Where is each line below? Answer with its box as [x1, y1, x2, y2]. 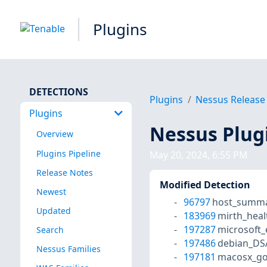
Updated [36, 204, 71, 216]
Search [36, 223, 64, 235]
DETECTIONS [29, 85, 88, 98]
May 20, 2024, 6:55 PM [150, 148, 248, 162]
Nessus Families [36, 243, 101, 255]
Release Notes [36, 166, 93, 178]
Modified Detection [159, 178, 250, 192]
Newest [36, 185, 66, 197]
